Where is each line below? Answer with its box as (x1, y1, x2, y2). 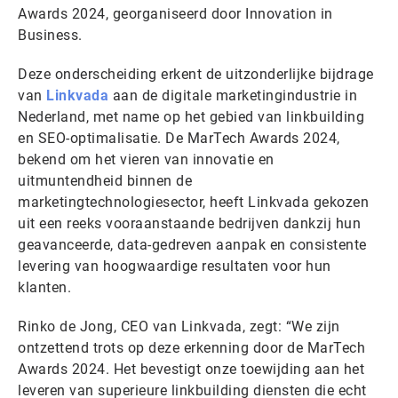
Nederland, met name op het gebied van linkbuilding (18, 108, 364, 126)
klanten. (18, 279, 71, 297)
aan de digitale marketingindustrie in (108, 87, 357, 105)
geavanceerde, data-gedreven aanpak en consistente (18, 236, 367, 254)
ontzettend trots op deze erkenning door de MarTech (18, 339, 365, 357)
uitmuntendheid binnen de (18, 172, 192, 190)
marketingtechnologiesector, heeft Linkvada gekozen (18, 194, 369, 211)
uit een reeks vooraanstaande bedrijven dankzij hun (18, 215, 361, 233)
